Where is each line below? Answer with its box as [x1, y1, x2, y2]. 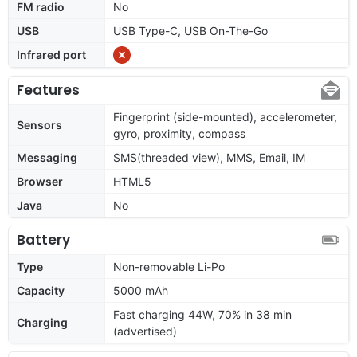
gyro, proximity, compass [113, 126, 245, 140]
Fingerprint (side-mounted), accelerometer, [113, 109, 337, 124]
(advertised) [113, 324, 177, 338]
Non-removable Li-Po [113, 259, 225, 273]
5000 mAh [113, 283, 168, 297]
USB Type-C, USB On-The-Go [113, 23, 268, 37]
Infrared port [17, 47, 86, 61]
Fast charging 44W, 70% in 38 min [113, 307, 292, 321]
